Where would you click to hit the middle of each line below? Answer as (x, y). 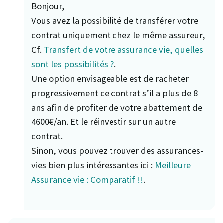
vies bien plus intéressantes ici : (93, 165)
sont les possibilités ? (73, 64)
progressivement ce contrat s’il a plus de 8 (114, 93)
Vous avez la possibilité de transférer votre (115, 20)
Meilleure (173, 165)
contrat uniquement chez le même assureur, (118, 35)
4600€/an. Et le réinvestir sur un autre (104, 121)
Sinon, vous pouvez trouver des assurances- (117, 150)
